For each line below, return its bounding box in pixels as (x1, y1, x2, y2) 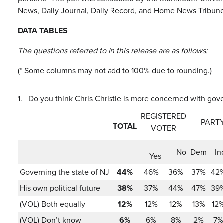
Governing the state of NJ (20, 166, 109, 178)
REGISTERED (141, 111, 186, 122)
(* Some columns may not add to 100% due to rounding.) (18, 65, 212, 76)
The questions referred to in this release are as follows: (18, 45, 208, 56)
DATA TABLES (18, 25, 68, 36)
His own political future (20, 182, 100, 194)
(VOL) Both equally (20, 198, 85, 210)
